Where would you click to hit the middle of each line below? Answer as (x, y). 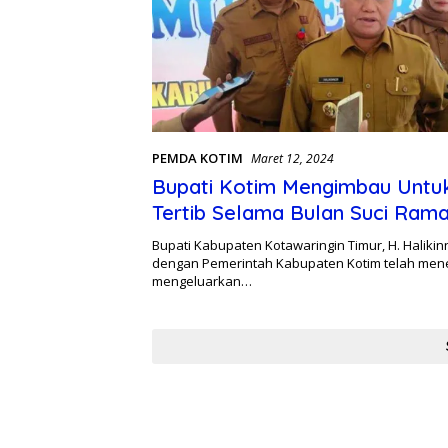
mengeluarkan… (202, 281)
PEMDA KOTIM (197, 158)
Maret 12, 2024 (292, 159)
